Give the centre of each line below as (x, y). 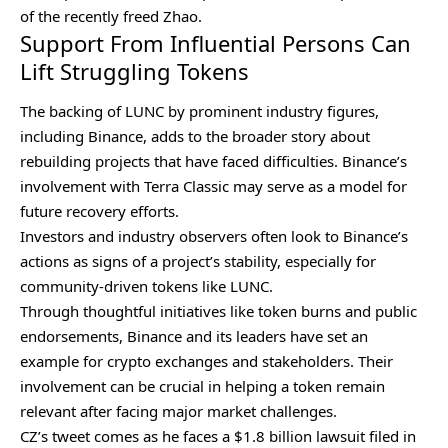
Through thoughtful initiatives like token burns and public (218, 310)
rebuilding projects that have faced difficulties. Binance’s (213, 160)
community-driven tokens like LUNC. (146, 285)
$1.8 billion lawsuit (297, 435)
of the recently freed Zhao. (111, 16)
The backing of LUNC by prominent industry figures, (199, 110)
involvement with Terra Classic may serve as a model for (213, 185)
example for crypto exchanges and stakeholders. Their (206, 360)
